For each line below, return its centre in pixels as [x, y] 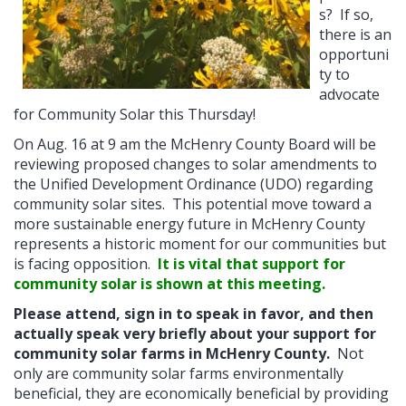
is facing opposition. [86, 263]
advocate [349, 94]
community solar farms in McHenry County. [174, 353]
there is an [355, 34]
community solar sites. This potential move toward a [193, 203]
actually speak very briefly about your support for [195, 333]
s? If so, [346, 14]
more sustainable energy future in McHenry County [189, 223]
